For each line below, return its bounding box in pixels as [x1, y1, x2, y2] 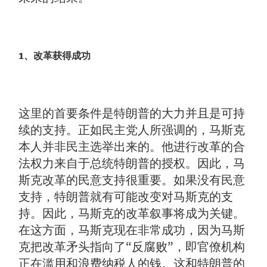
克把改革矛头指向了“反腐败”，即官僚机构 [18, 240, 246, 254]
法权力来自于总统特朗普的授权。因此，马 [18, 156, 246, 171]
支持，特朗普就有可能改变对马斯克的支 [18, 190, 234, 204]
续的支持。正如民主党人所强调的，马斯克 [18, 123, 246, 138]
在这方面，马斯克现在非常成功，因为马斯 [18, 223, 246, 238]
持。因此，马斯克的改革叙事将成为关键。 [18, 206, 246, 221]
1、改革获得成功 [18, 50, 91, 62]
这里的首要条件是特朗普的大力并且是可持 [18, 106, 246, 121]
